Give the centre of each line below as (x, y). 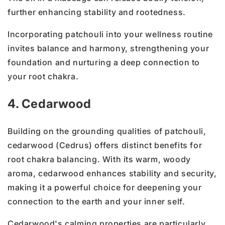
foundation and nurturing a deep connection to (104, 63)
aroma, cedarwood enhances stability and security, (112, 174)
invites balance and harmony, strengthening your (108, 48)
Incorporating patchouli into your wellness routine (110, 34)
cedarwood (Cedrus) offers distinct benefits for (105, 145)
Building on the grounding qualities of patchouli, (107, 131)
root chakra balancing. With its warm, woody (99, 159)
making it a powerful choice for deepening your (105, 188)
